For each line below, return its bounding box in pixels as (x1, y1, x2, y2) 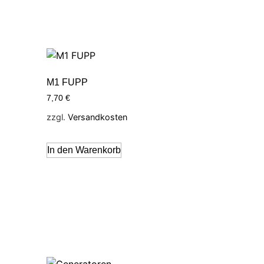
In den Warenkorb (47, 145, 121, 156)
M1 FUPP (47, 77, 88, 88)
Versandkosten (68, 112, 127, 123)
